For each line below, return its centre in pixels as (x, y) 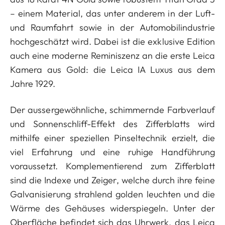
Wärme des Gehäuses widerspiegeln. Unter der (113, 208)
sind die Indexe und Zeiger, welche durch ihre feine (113, 180)
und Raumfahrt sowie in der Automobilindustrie (113, 27)
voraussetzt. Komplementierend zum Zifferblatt (113, 166)
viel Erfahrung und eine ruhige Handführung (113, 152)
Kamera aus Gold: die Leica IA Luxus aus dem (113, 70)
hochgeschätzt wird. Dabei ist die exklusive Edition (113, 41)
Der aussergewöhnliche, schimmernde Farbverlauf (113, 110)
